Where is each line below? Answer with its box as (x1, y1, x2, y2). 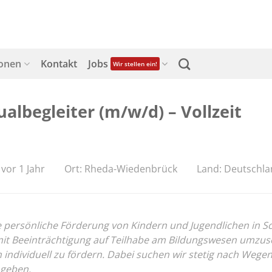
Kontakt (40, 57, 77, 70)
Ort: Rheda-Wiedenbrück (64, 162, 177, 176)
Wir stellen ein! (112, 59, 157, 68)
